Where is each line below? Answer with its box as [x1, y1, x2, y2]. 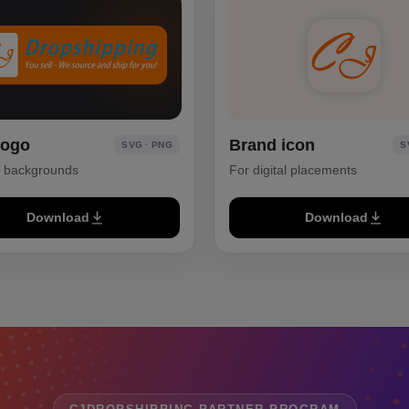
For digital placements [229, 162, 357, 177]
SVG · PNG [121, 139, 173, 150]
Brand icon [229, 135, 315, 154]
